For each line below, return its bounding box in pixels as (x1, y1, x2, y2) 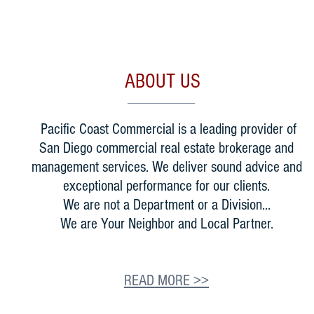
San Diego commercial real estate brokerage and (39, 139, 294, 157)
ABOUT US (125, 70, 200, 93)
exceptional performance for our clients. (63, 177, 270, 195)
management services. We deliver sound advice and (31, 158, 302, 176)
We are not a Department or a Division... (62, 196, 271, 214)
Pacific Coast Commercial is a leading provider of (36, 121, 296, 138)
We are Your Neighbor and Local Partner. (60, 215, 273, 233)
